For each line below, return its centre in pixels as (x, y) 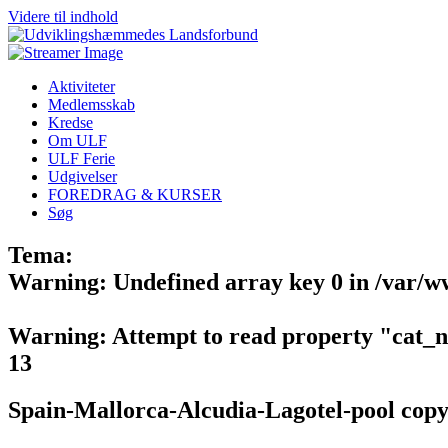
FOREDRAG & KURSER (135, 194)
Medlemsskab (91, 104)
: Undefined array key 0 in (237, 281)
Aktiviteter (81, 86)
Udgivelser (82, 176)
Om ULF (77, 140)
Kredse (70, 122)
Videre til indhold (63, 16)
